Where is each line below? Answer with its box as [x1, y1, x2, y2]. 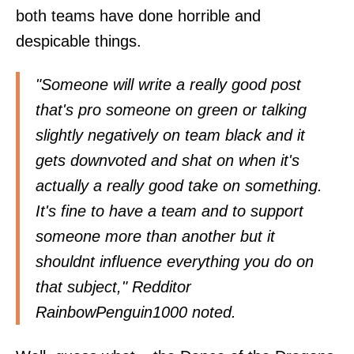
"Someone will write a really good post [36, 76, 301, 94]
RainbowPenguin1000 [36, 303, 187, 322]
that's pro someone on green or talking [36, 101, 307, 119]
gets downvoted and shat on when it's [36, 152, 299, 170]
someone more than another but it [36, 228, 275, 246]
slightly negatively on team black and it [36, 126, 305, 145]
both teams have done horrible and [16, 7, 261, 25]
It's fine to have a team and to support [36, 202, 303, 220]
